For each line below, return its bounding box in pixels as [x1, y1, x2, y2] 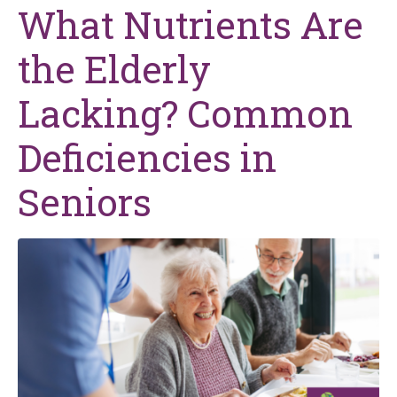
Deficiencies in [18, 132, 276, 182]
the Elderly [18, 43, 211, 93]
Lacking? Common [18, 88, 353, 137]
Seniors [18, 176, 152, 226]
